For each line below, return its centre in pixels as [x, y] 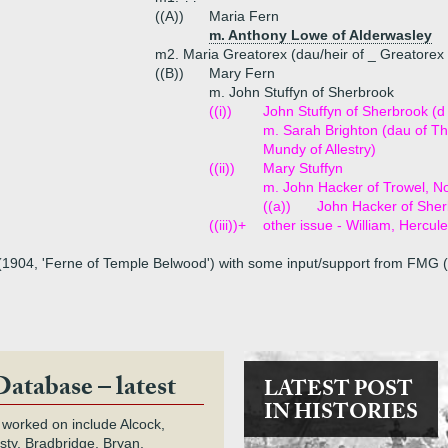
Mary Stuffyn [303, 168]
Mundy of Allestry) [319, 149]
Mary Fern [242, 73]
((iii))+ [227, 225]
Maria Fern [244, 16]
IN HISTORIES [340, 415]
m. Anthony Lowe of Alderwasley [320, 35]
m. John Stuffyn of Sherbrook [301, 92]
